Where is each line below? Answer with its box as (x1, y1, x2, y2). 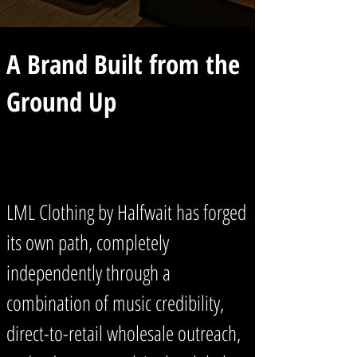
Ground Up (6, 84, 116, 120)
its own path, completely (6, 228, 169, 257)
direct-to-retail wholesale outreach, (6, 319, 241, 347)
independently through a (6, 258, 171, 287)
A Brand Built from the (6, 46, 240, 82)
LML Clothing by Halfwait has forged (6, 198, 246, 226)
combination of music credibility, (6, 288, 224, 317)
